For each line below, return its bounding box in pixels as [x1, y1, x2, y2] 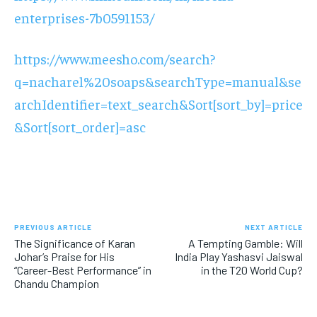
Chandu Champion [14, 277, 99, 291]
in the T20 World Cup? [200, 263, 303, 277]
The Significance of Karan [14, 236, 135, 250]
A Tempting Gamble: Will [188, 236, 303, 250]
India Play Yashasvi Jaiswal [174, 250, 303, 264]
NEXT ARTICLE [244, 223, 303, 232]
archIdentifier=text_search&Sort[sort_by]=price [14, 95, 303, 113]
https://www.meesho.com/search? [14, 50, 215, 68]
